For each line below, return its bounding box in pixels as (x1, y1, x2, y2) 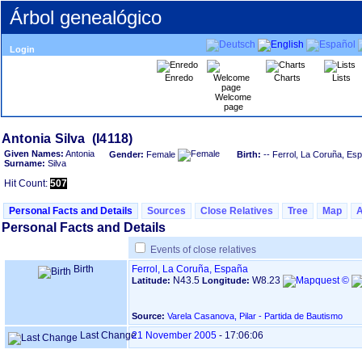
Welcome (215, 92, 251, 102)
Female (146, 149, 175, 159)
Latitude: (132, 276, 173, 285)
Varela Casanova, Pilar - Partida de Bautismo (167, 311, 343, 321)
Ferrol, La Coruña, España (132, 263, 248, 275)
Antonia (64, 149, 95, 158)
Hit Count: (4, 178, 50, 189)
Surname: (4, 158, 45, 168)
